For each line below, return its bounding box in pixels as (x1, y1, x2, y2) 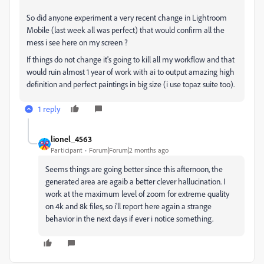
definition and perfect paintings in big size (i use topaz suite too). (27, 79, 235, 89)
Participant (51, 146, 82, 154)
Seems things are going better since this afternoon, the (45, 164, 223, 174)
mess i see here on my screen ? (27, 37, 128, 47)
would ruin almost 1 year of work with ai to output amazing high (27, 67, 235, 77)
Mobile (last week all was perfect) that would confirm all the (27, 25, 225, 35)
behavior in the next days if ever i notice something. (45, 213, 213, 223)
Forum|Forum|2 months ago (89, 146, 169, 154)
